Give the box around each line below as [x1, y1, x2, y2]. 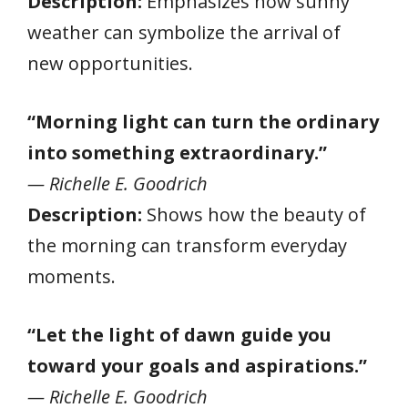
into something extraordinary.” [27, 139, 327, 165]
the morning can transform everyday [27, 232, 347, 258]
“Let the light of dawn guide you [27, 321, 331, 347]
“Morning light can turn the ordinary [27, 108, 379, 134]
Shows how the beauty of [142, 201, 366, 227]
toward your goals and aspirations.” [27, 352, 367, 378]
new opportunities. [27, 50, 193, 76]
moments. [27, 263, 116, 289]
